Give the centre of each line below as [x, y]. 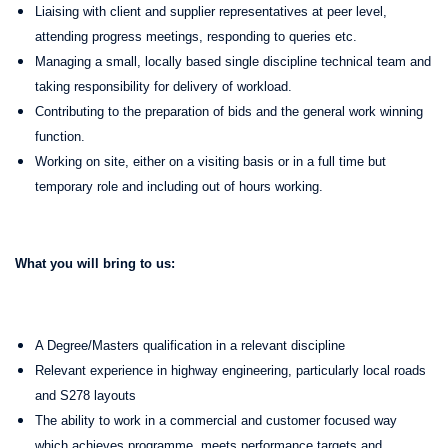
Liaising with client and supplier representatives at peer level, [211, 11]
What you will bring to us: [95, 263]
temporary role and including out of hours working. [179, 186]
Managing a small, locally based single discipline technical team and [233, 61]
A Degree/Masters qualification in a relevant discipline [190, 345]
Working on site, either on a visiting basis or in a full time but [210, 161]
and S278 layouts [85, 395]
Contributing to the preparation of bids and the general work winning [229, 111]
